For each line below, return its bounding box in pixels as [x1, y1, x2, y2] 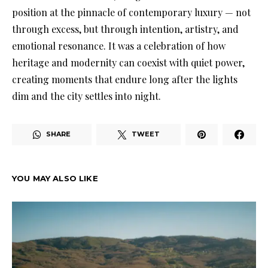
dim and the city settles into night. [12, 89, 161, 102]
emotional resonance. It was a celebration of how [12, 39, 226, 52]
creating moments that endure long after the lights [12, 72, 237, 86]
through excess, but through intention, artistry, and [12, 22, 239, 35]
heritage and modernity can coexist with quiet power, [12, 56, 245, 69]
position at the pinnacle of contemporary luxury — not [12, 5, 251, 19]
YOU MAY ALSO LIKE [12, 173, 98, 183]
